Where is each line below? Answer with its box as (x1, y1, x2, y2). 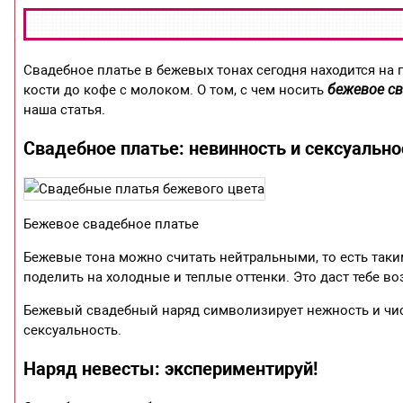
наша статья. (23, 102, 106, 119)
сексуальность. (23, 322, 122, 339)
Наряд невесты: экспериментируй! (23, 358, 318, 381)
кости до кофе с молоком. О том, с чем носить (23, 82, 328, 99)
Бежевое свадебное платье (23, 216, 200, 233)
